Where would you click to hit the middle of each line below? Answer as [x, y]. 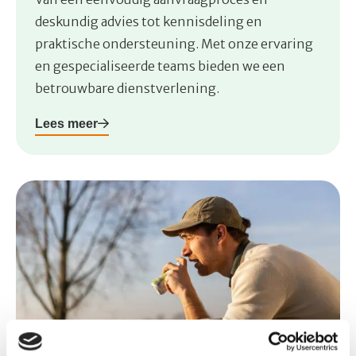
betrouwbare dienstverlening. [127, 89]
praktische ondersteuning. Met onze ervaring [174, 44]
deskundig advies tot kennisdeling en [149, 22]
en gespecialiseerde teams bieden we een [160, 66]
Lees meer [66, 124]
